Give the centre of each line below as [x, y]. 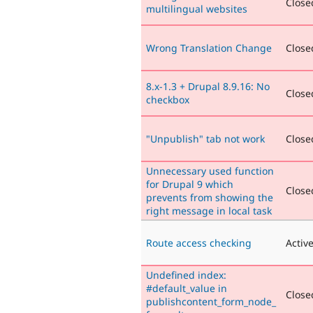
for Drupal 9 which [190, 184]
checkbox [168, 99]
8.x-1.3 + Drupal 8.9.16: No [208, 86]
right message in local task [209, 210]
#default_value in [187, 288]
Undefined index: [186, 275]
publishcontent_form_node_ [211, 301]
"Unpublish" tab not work [205, 138]
